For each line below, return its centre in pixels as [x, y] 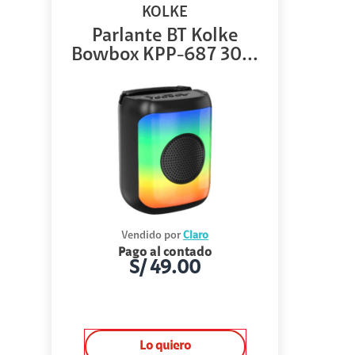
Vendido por [151, 236]
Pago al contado [165, 253]
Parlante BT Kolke [165, 36]
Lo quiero [165, 346]
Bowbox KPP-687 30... [165, 55]
